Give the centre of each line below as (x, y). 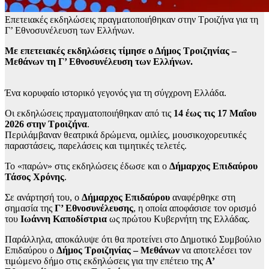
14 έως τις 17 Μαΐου (215, 113)
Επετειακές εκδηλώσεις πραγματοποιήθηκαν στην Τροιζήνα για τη (131, 20)
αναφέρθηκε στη (203, 198)
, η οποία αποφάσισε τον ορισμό (195, 208)
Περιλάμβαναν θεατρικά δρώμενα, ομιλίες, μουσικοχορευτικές (125, 135)
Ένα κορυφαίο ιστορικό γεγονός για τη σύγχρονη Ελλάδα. (116, 93)
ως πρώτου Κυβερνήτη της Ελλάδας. (180, 219)
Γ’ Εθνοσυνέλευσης (94, 208)
